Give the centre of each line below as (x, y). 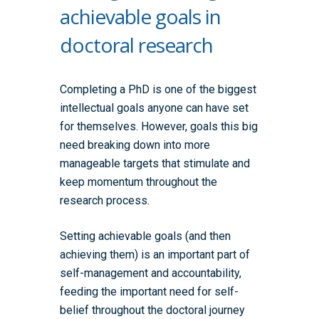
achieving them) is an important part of (155, 255)
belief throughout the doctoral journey (153, 310)
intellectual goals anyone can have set (155, 108)
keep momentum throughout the (139, 182)
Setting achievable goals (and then (146, 236)
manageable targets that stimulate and (155, 164)
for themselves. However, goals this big (159, 127)
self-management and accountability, (151, 273)
